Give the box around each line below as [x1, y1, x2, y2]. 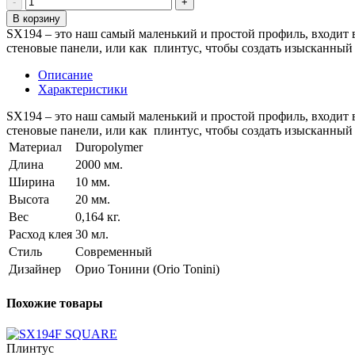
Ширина [9, 175, 55, 189]
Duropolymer [75, 140, 143, 155]
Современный [75, 245, 152, 259]
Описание [38, 68, 93, 82]
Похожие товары [6, 296, 103, 310]
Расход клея [9, 227, 72, 242]
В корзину [13, 13, 60, 25]
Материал [9, 140, 62, 155]
